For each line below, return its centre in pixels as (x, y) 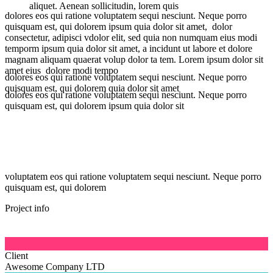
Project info (27, 208)
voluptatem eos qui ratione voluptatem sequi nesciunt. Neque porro (133, 176)
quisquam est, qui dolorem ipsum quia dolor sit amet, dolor (119, 26)
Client (16, 255)
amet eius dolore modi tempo (62, 70)
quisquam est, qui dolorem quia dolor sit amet (92, 88)
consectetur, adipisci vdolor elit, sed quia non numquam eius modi (131, 37)
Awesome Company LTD (55, 266)
